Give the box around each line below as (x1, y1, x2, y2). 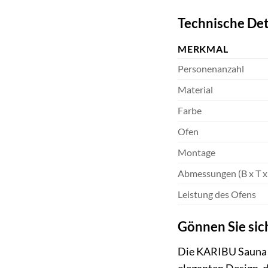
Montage (178, 147, 215, 159)
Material (178, 84, 213, 96)
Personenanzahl (178, 63, 244, 75)
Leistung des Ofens (178, 188, 256, 200)
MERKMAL (178, 43, 229, 55)
